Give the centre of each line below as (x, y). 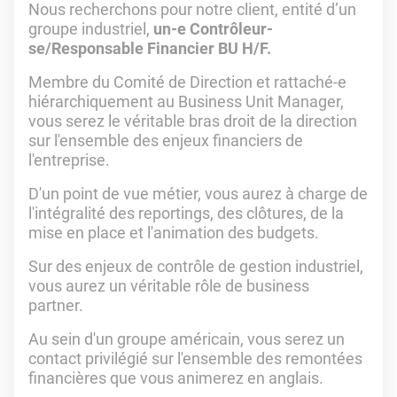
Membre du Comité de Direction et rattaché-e (187, 82)
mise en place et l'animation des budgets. (175, 233)
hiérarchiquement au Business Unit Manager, (186, 101)
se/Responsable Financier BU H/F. (150, 48)
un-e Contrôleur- (213, 29)
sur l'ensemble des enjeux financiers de (166, 140)
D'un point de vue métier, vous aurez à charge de (198, 194)
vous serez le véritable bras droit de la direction (193, 121)
